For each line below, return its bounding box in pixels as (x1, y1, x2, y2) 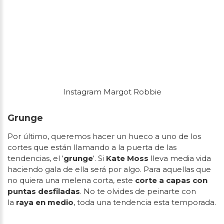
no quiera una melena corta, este (7, 175, 135, 185)
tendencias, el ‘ (7, 153, 63, 163)
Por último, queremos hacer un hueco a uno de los (7, 131, 201, 141)
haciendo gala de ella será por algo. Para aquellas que (7, 164, 211, 174)
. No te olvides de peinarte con (80, 186, 196, 196)
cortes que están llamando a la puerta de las (7, 142, 176, 152)
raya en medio (16, 197, 73, 207)
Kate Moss (106, 153, 148, 163)
